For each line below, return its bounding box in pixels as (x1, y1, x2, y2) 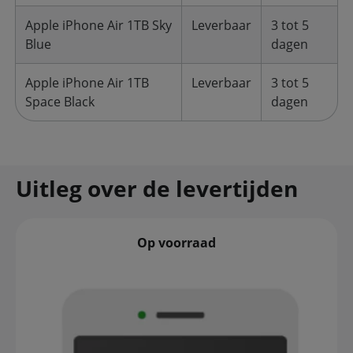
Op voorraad (137, 234, 216, 251)
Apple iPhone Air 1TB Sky (25, 17, 172, 34)
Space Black (25, 93, 95, 110)
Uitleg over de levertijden (16, 173, 298, 203)
